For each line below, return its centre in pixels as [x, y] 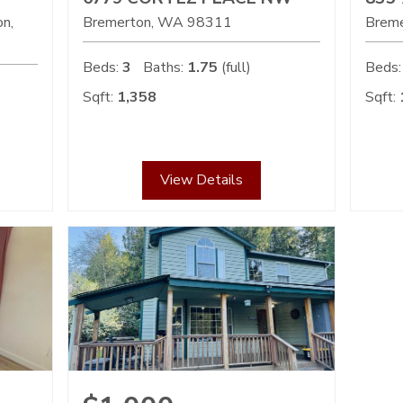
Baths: [163, 68]
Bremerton [116, 23]
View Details [201, 180]
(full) [234, 68]
